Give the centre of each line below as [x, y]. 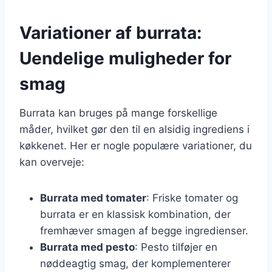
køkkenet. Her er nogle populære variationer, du [136, 145]
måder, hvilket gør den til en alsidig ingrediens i [134, 129]
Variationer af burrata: [110, 32]
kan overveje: [52, 162]
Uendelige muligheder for [125, 58]
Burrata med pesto [87, 247]
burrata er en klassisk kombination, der [135, 214]
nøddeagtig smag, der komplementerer [135, 263]
